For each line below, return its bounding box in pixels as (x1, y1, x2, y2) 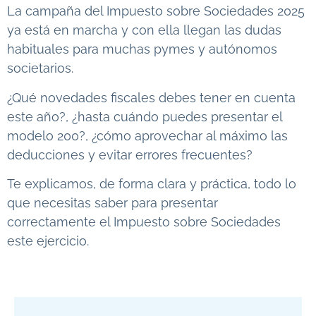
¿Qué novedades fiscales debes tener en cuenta (7, 90, 296, 105)
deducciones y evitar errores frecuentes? (7, 147, 253, 162)
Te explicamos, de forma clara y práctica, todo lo (7, 176, 296, 192)
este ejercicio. (7, 233, 89, 249)
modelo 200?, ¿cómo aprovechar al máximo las (7, 128, 288, 143)
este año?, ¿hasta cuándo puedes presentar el (7, 109, 282, 124)
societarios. (7, 61, 73, 76)
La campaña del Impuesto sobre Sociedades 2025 (7, 4, 305, 19)
